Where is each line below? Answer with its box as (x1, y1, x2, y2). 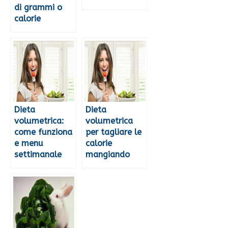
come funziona (14, 127, 72, 137)
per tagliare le (85, 127, 141, 137)
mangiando (85, 150, 130, 160)
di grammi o (14, 3, 62, 13)
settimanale (14, 150, 62, 160)
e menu (14, 138, 43, 149)
